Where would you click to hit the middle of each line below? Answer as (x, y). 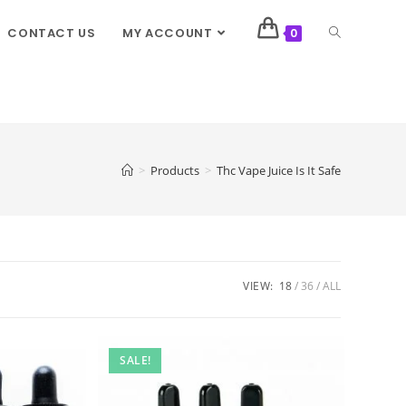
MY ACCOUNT (168, 33)
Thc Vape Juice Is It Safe (279, 170)
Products (175, 170)
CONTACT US (52, 33)
